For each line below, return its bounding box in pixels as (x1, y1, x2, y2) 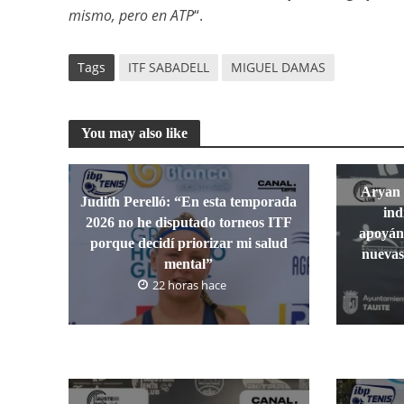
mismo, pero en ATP (68, 5, 194, 25)
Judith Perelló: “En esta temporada (80, 194, 298, 210)
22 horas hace (152, 277, 227, 294)
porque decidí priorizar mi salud (89, 235, 288, 252)
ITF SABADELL (127, 58, 209, 76)
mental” (164, 256, 214, 272)
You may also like (80, 124, 188, 141)
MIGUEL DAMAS (230, 58, 326, 76)
